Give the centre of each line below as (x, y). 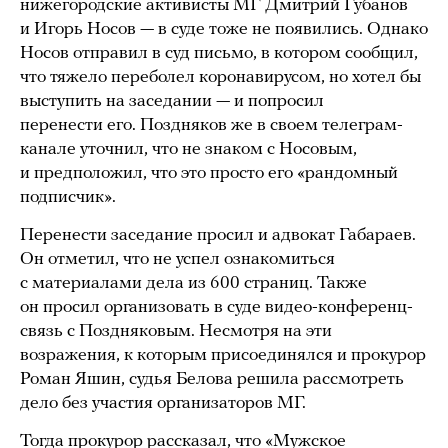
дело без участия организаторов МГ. (163, 404)
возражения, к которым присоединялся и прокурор (223, 356)
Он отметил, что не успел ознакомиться (177, 260)
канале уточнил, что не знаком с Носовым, (188, 150)
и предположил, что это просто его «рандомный (209, 174)
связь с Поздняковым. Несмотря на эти (176, 332)
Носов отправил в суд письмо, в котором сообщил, (219, 54)
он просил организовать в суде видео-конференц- (216, 308)
